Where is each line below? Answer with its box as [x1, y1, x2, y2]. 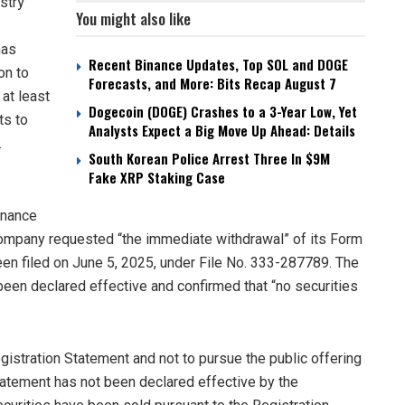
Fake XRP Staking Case [89, 167, 225, 188]
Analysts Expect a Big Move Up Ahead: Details [89, 120, 355, 141]
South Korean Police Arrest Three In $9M [89, 148, 330, 169]
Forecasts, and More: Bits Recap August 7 [89, 73, 336, 94]
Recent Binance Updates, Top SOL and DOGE [89, 54, 348, 75]
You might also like [76, 7, 191, 31]
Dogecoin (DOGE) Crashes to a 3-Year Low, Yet [89, 101, 357, 122]
